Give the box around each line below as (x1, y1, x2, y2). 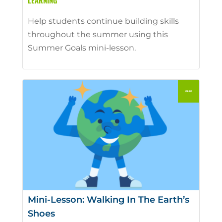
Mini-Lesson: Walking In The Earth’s (27, 194, 189, 206)
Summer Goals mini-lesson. (27, 43, 136, 53)
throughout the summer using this (27, 30, 168, 40)
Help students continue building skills (27, 16, 179, 26)
